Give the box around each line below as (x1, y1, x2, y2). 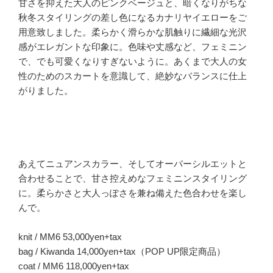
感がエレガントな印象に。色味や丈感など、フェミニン (18, 41, 247, 52)
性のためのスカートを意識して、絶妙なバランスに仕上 (18, 71, 247, 82)
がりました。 (18, 85, 73, 96)
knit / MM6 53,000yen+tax (18, 232, 122, 243)
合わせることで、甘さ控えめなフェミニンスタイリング (18, 173, 247, 184)
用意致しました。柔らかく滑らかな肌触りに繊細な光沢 (18, 27, 247, 38)
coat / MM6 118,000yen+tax (18, 261, 129, 272)
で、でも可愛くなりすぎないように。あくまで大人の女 (18, 56, 247, 67)
